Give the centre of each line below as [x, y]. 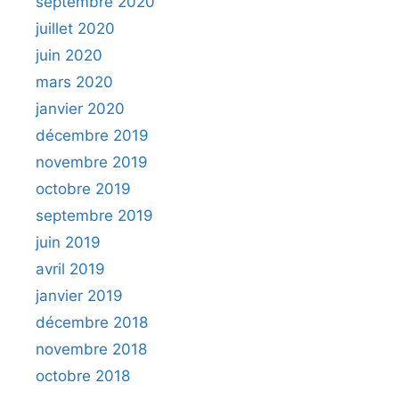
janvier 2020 [80, 108]
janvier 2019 [79, 295]
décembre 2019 [92, 135]
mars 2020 [74, 81]
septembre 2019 [94, 215]
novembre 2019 [92, 162]
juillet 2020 [75, 28]
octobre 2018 [83, 375]
